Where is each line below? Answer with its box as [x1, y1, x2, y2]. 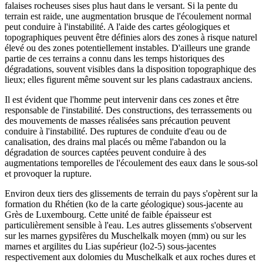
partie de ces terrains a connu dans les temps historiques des [5, 53, 224, 63]
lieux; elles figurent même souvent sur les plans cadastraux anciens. [5, 74, 252, 85]
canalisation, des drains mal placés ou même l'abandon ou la [5, 136, 226, 147]
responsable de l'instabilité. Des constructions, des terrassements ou [5, 104, 252, 115]
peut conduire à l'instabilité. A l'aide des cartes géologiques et [5, 21, 230, 32]
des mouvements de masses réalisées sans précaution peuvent [5, 115, 230, 126]
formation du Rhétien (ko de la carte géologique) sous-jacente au [5, 198, 243, 209]
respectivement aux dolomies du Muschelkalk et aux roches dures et [5, 251, 255, 262]
